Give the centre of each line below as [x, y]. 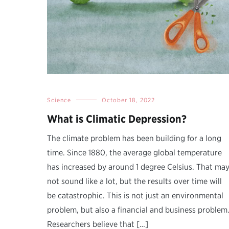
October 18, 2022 [128, 100]
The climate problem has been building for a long [134, 139]
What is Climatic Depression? [117, 119]
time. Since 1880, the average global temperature [134, 153]
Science [59, 100]
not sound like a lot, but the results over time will [134, 181]
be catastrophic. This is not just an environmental [135, 196]
